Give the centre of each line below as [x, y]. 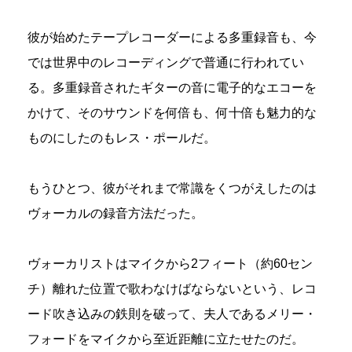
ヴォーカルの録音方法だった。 [115, 213]
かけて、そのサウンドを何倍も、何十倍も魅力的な [172, 112]
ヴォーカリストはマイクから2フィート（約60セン [170, 263]
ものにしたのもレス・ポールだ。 [122, 137]
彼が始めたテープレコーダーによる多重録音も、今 [172, 37]
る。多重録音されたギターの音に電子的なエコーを [172, 87]
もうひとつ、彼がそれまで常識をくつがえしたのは [172, 188]
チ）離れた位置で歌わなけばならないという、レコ [172, 288]
